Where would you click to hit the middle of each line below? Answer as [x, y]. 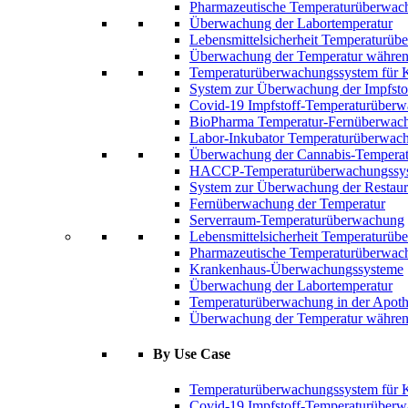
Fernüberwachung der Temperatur [287, 203]
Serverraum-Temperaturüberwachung [297, 219]
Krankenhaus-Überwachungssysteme [296, 269]
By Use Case [192, 354]
